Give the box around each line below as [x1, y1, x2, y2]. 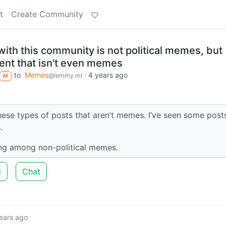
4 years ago [88, 71, 128, 79]
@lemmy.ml [48, 72, 82, 79]
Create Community [11, 9, 83, 19]
